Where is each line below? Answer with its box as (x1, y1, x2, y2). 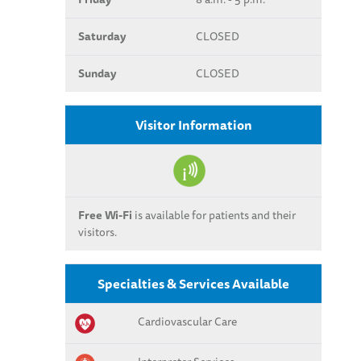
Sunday (78, 64, 116, 82)
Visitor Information (135, 114, 252, 135)
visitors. (78, 222, 117, 241)
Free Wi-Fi (78, 205, 132, 224)
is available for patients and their (132, 205, 296, 224)
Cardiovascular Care (138, 312, 237, 330)
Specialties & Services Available (98, 272, 289, 294)
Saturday (78, 27, 126, 45)
